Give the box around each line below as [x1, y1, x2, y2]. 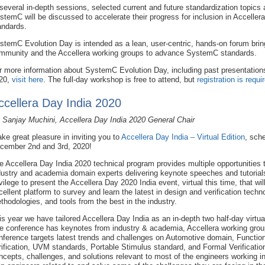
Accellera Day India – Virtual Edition [121, 132, 245, 141]
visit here [12, 75, 43, 84]
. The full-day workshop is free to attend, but [43, 75, 197, 84]
